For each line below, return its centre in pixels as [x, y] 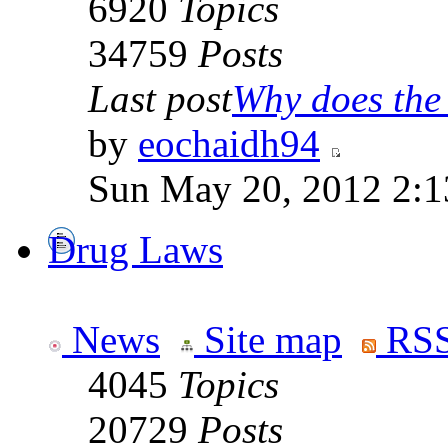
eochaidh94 [229, 144]
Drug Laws [135, 250]
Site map [268, 340]
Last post [160, 99]
